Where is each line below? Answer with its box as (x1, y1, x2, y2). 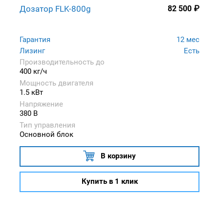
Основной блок (20, 130, 73, 139)
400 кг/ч (20, 66, 47, 76)
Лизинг (20, 46, 45, 55)
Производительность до (20, 57, 105, 66)
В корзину (101, 151, 136, 160)
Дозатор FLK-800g (20, 3, 91, 14)
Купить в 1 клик (81, 177, 138, 186)
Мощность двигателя (20, 78, 93, 88)
